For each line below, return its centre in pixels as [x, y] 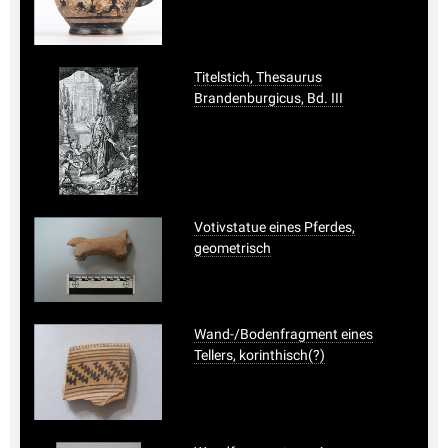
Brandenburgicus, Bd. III [268, 97]
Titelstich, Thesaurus [258, 76]
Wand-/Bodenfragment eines [283, 333]
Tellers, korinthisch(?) [259, 354]
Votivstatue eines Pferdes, [274, 226]
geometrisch [232, 247]
